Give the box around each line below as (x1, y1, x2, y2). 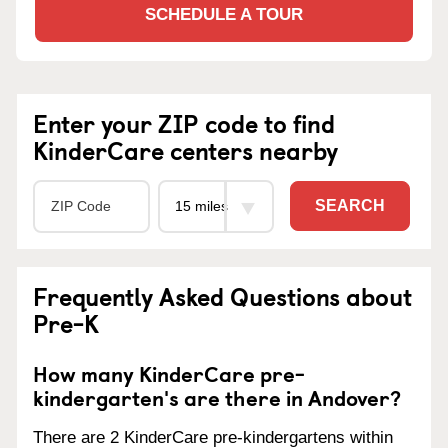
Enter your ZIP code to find (33, 104, 335, 141)
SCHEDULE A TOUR (145, 4, 303, 24)
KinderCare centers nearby (33, 131, 338, 168)
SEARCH (315, 197, 385, 215)
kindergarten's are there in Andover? (33, 380, 401, 413)
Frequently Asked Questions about (33, 277, 412, 314)
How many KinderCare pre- (33, 356, 305, 389)
